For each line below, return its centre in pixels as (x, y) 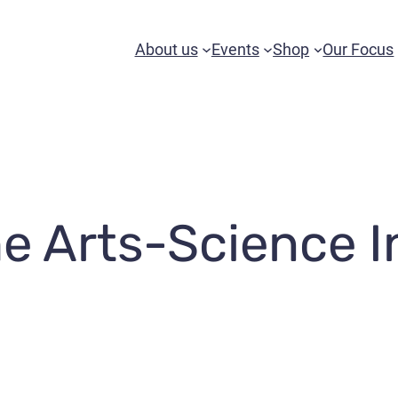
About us (166, 49)
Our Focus (358, 49)
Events (235, 49)
